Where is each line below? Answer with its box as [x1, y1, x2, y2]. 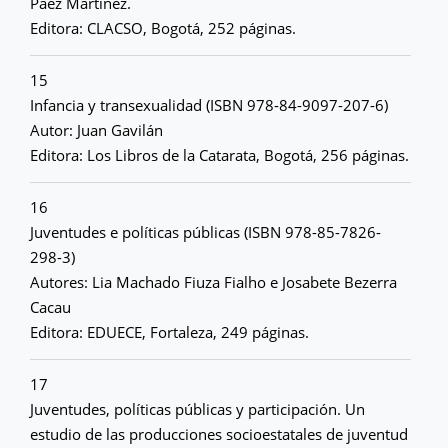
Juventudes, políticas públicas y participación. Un [30, 399, 365, 419]
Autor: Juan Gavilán [30, 120, 163, 140]
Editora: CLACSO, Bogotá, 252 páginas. [30, 18, 296, 38]
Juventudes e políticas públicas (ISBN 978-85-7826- [30, 222, 381, 242]
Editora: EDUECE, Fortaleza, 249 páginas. [30, 322, 309, 342]
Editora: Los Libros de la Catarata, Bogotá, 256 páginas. [30, 145, 409, 165]
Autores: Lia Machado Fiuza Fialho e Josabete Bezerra [30, 272, 397, 292]
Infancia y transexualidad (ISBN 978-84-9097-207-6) [30, 95, 388, 115]
